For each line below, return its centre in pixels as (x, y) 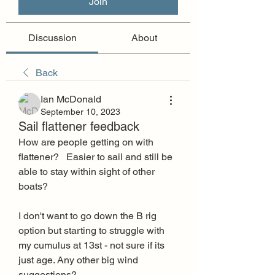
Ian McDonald (71, 99)
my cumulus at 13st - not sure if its (91, 245)
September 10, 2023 (80, 112)
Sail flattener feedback (79, 126)
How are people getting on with (86, 142)
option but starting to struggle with (91, 230)
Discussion (52, 38)
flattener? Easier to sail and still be (95, 157)
